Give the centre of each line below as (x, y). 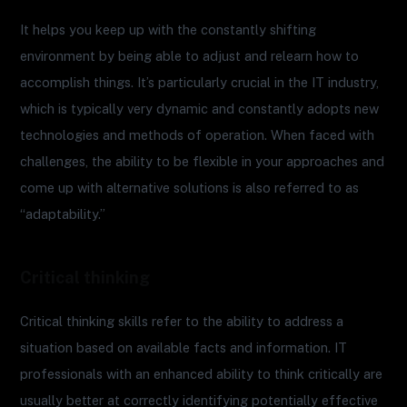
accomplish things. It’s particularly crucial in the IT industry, (200, 83)
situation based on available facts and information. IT (184, 348)
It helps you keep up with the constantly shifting (169, 30)
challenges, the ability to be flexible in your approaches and (203, 162)
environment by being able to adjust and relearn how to (190, 56)
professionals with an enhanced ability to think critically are (202, 374)
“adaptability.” (63, 214)
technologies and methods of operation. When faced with (198, 135)
